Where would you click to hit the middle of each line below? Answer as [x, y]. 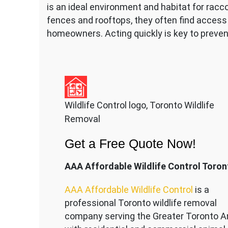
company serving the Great [120, 216]
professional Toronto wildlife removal [140, 203]
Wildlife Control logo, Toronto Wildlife [139, 105]
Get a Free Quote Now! [130, 143]
